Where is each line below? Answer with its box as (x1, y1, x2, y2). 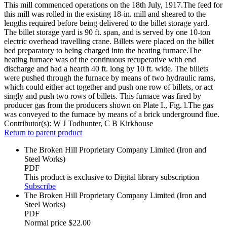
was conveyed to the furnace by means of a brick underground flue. (4, 110, 219, 119)
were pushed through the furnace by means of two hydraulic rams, (4, 73, 215, 83)
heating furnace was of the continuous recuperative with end (4, 55, 196, 64)
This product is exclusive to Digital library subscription (24, 173, 199, 182)
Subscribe (24, 182, 56, 191)
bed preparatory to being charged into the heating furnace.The (4, 46, 201, 55)
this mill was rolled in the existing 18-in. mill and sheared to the (4, 10, 206, 19)
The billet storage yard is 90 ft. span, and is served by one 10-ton (4, 28, 210, 37)
